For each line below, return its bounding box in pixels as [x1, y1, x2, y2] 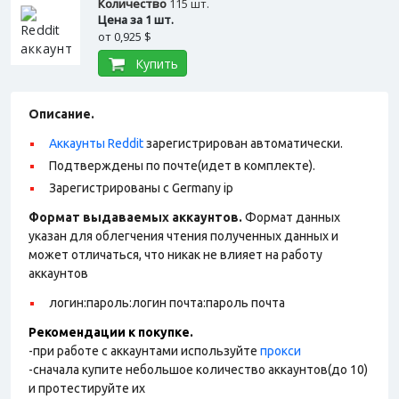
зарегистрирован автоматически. [143, 136, 343, 151]
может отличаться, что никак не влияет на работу [28, 248, 322, 262]
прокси [260, 344, 301, 358]
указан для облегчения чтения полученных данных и [28, 229, 338, 243]
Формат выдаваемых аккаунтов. [28, 210, 242, 224]
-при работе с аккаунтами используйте [28, 344, 260, 358]
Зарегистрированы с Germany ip [49, 181, 233, 195]
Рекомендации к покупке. [28, 325, 193, 339]
